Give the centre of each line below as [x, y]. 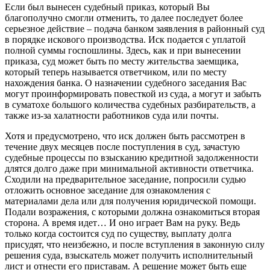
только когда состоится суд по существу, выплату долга [118, 234]
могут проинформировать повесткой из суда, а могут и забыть [133, 94]
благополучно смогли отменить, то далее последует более [124, 18]
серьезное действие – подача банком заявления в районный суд [135, 29]
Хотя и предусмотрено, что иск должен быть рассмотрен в [125, 136]
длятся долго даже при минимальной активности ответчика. [129, 169]
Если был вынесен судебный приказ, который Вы [107, 7]
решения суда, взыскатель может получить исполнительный [129, 256]
